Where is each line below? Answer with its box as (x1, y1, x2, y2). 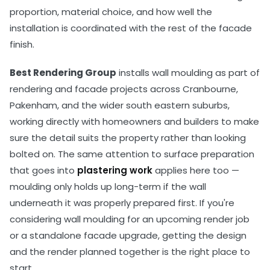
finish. (10, 37, 34, 51)
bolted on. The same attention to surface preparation (10, 147, 254, 160)
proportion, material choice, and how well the (10, 5, 212, 18)
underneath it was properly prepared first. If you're (10, 196, 234, 209)
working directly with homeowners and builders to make (10, 115, 259, 128)
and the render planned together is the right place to (10, 245, 250, 258)
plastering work (77, 163, 152, 177)
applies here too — (152, 163, 239, 177)
